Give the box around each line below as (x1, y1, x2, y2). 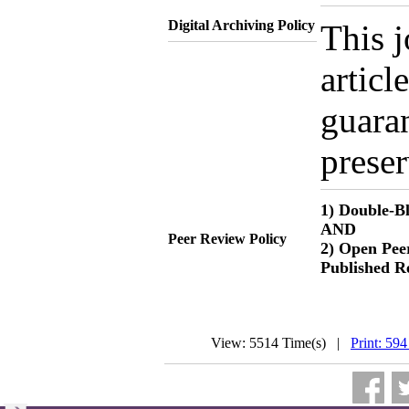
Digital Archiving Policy (168, 17, 315, 33)
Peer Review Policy (168, 231, 287, 246)
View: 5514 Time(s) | (211, 335, 351, 351)
